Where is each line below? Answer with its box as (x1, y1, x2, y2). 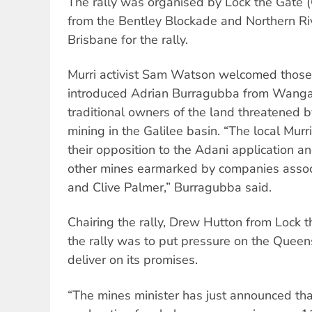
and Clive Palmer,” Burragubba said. (68, 178, 272, 196)
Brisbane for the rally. (68, 31, 188, 48)
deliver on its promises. (68, 251, 198, 269)
